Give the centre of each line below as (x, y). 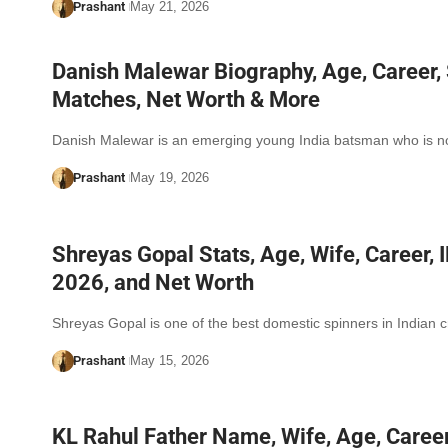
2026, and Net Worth (153, 282)
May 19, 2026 (169, 177)
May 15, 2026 (169, 360)
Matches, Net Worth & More (186, 99)
